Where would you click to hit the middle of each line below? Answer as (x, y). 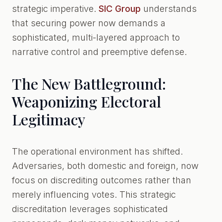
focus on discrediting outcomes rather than (102, 180)
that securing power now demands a (89, 23)
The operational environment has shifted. (97, 151)
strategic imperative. (55, 9)
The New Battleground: (89, 84)
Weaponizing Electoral (86, 102)
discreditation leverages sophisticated (90, 209)
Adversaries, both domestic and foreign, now (105, 166)
